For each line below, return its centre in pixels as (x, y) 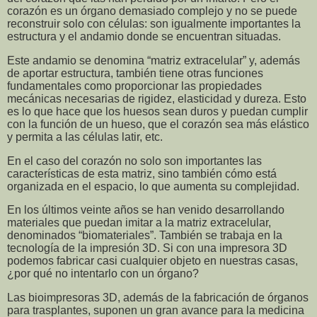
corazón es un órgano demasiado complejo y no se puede (152, 11)
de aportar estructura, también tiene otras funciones (135, 73)
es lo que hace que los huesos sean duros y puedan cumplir (157, 111)
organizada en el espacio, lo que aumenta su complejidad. (153, 186)
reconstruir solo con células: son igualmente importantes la (154, 23)
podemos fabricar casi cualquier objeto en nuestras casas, (152, 261)
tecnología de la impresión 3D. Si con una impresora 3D (147, 248)
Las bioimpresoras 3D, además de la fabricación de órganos (158, 298)
